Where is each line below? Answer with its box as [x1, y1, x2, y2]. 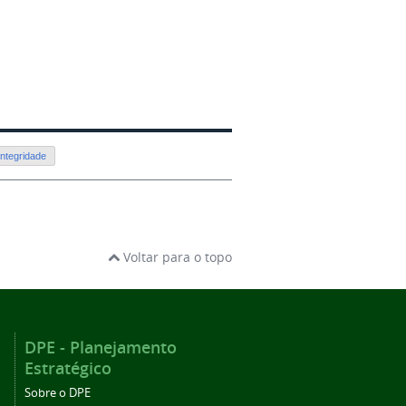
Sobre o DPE [24, 384, 91, 401]
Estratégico [24, 356, 111, 379]
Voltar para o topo [120, 247, 232, 266]
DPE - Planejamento [24, 335, 177, 358]
